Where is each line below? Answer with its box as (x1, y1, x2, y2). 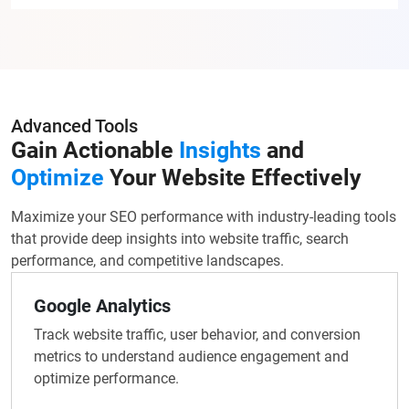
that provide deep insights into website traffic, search (11, 230, 349, 248)
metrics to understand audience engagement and (34, 348, 349, 366)
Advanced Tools (11, 115, 138, 138)
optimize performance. (34, 370, 179, 388)
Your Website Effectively (104, 164, 362, 192)
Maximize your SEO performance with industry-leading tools (11, 208, 396, 226)
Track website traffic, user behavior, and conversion (34, 326, 361, 344)
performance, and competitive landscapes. (11, 252, 284, 270)
